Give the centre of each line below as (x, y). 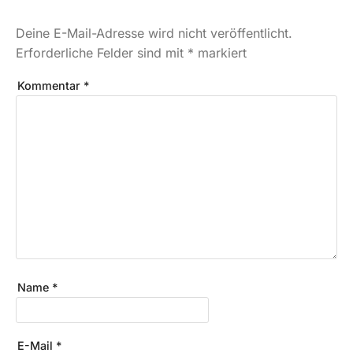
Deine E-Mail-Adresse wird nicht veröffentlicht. (154, 33)
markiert (220, 53)
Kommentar (50, 86)
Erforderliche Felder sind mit (102, 53)
